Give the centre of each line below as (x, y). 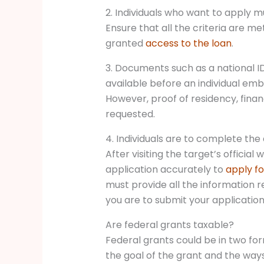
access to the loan (188, 44)
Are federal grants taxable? (169, 225)
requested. (131, 114)
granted (125, 44)
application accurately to (165, 170)
